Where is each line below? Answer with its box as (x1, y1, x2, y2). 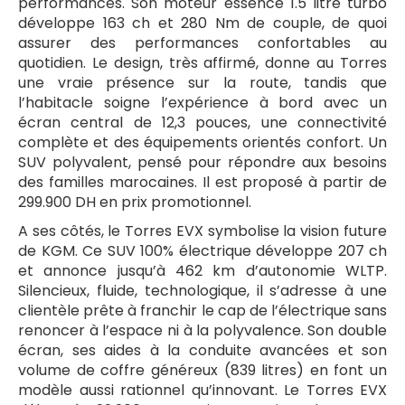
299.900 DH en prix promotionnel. (18, 192, 251, 213)
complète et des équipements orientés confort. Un (18, 132, 387, 154)
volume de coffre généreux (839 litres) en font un (18, 360, 387, 381)
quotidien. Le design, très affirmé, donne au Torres (18, 52, 387, 74)
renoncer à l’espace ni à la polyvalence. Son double (18, 320, 387, 342)
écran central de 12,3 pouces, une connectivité (18, 112, 387, 134)
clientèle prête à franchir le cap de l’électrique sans (18, 300, 387, 322)
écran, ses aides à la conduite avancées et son (18, 340, 387, 362)
